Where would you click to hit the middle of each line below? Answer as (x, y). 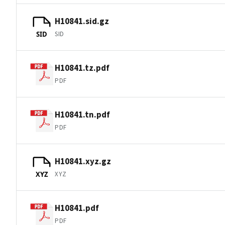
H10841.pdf (77, 208)
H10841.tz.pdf (82, 68)
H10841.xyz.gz (83, 161)
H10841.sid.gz (82, 21)
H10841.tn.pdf (82, 114)
